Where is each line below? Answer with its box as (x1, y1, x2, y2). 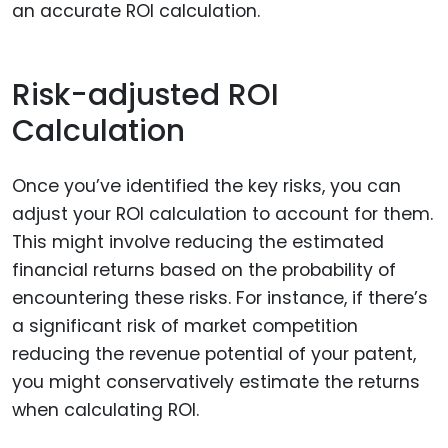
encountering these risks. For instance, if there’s (12, 285, 428, 310)
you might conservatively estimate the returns (12, 369, 420, 394)
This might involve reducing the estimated (12, 229, 384, 254)
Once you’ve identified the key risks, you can (12, 173, 401, 198)
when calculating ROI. (12, 397, 199, 422)
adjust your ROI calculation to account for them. (12, 201, 433, 226)
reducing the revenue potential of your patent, (12, 341, 416, 366)
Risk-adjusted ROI (12, 74, 279, 117)
